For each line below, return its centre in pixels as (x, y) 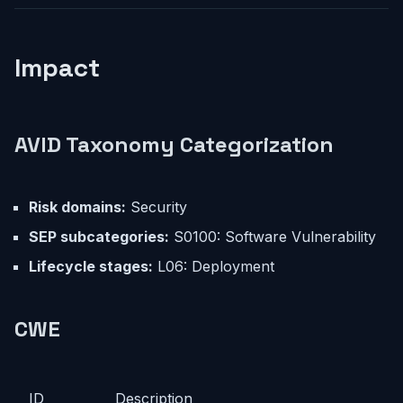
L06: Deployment (214, 266)
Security (157, 207)
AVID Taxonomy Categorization (174, 144)
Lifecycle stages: (91, 266)
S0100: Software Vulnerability (273, 237)
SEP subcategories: (99, 237)
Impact (57, 67)
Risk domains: (77, 207)
